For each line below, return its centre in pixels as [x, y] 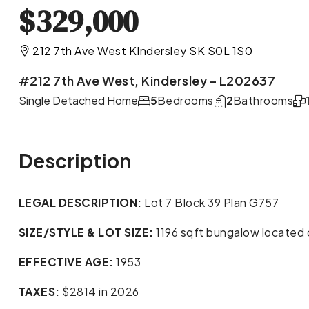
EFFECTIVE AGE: [66, 262]
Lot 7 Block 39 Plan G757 [212, 203]
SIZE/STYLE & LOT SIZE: [86, 232]
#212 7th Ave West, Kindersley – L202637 [147, 80]
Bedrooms [185, 101]
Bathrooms [263, 101]
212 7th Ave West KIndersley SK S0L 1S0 [143, 51]
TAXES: [39, 292]
